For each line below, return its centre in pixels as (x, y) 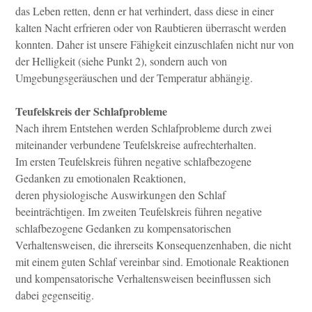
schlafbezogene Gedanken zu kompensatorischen (123, 228)
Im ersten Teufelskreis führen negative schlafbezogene (133, 161)
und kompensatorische (66, 278)
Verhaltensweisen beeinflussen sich (194, 278)
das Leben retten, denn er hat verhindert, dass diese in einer (145, 10)
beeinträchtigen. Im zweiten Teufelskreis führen (120, 211)
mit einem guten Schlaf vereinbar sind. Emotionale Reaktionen (152, 261)
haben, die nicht (256, 244)
